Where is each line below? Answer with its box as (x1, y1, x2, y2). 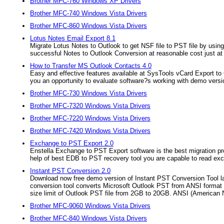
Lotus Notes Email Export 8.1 (30, 34, 115, 42)
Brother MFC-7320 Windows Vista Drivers (30, 102, 150, 109)
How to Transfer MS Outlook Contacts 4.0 (30, 62, 151, 69)
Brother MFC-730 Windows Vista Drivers (30, 89, 147, 97)
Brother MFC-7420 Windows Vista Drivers (30, 127, 150, 134)
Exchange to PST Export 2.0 (30, 139, 113, 147)
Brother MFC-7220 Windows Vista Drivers (30, 114, 150, 122)
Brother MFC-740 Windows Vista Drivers (30, 9, 147, 17)
